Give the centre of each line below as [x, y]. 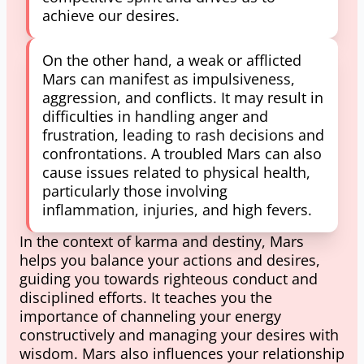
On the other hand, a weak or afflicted [172, 60]
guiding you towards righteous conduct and [169, 279]
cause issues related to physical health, [176, 172]
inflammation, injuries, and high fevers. [177, 210]
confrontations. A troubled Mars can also [182, 154]
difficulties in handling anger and [155, 116]
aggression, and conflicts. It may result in [183, 97]
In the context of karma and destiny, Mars [162, 241]
